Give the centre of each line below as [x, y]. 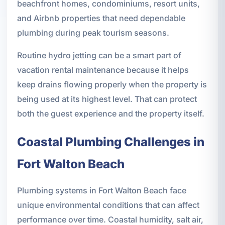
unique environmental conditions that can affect [108, 205]
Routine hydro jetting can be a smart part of [99, 55]
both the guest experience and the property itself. [110, 113]
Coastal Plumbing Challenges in [110, 142]
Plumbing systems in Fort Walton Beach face [101, 190]
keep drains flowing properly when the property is [112, 84]
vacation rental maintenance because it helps [103, 70]
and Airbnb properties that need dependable [101, 18]
